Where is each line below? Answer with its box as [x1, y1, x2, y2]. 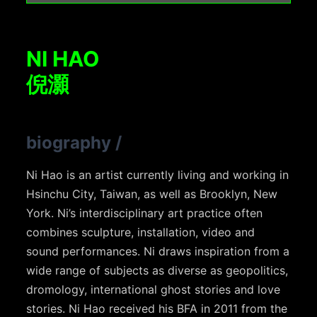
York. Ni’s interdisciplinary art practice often [26, 206, 263, 221]
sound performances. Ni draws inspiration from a [26, 244, 290, 259]
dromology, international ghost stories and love [26, 282, 281, 297]
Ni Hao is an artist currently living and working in [26, 168, 289, 183]
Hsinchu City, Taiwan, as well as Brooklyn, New [26, 187, 278, 202]
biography [26, 132, 112, 154]
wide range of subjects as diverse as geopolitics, [26, 263, 289, 278]
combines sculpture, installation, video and [26, 225, 255, 240]
